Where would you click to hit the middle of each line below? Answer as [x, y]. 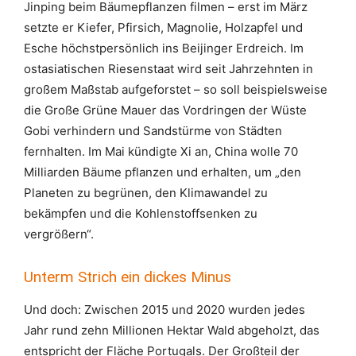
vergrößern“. [59, 234]
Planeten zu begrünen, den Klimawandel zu [146, 193]
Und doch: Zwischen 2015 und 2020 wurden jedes [164, 310]
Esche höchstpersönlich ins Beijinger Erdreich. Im [164, 48]
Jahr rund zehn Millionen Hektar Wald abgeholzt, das [172, 330]
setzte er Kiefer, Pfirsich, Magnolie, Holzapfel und [163, 27]
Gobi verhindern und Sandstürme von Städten [153, 131]
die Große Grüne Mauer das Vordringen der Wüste [165, 110]
